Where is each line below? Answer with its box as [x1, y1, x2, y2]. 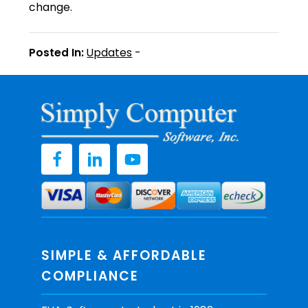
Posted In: [29, 45, 85, 60]
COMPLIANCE [41, 266, 140, 285]
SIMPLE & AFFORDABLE [41, 245, 208, 265]
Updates [87, 45, 133, 60]
